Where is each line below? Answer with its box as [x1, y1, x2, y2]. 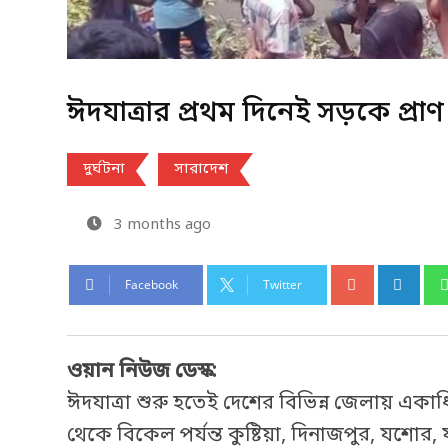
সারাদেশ [174, 159, 229, 180]
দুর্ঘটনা [83, 159, 125, 180]
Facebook [125, 275, 178, 293]
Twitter [263, 275, 302, 293]
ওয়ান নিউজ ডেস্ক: [67, 358, 217, 385]
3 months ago [114, 214, 211, 235]
